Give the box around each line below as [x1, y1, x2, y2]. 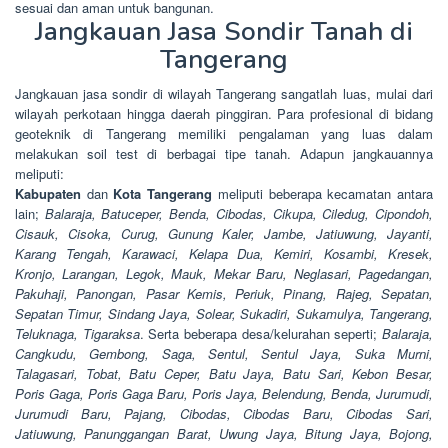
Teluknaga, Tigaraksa [15, 324, 140, 344]
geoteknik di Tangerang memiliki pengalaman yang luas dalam [15, 124, 433, 144]
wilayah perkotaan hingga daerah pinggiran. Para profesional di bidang [15, 104, 433, 124]
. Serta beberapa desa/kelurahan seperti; [139, 324, 383, 344]
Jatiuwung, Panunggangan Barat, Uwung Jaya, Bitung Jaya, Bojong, [15, 424, 433, 444]
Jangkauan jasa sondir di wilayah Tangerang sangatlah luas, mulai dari [15, 84, 433, 104]
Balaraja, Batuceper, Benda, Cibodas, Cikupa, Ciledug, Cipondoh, [44, 204, 434, 224]
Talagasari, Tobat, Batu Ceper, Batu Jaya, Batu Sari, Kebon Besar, [15, 364, 433, 384]
